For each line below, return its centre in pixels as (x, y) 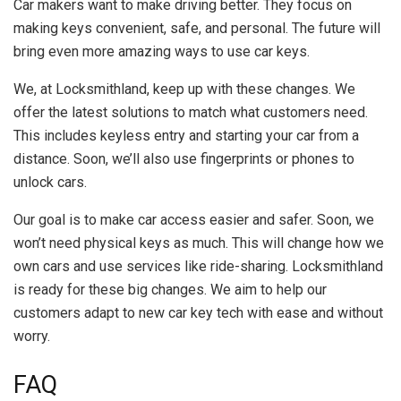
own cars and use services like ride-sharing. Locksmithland (198, 267)
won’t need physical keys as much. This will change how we (199, 243)
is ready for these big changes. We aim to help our (170, 290)
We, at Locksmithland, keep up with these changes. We (184, 90)
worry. (32, 337)
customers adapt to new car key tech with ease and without (198, 313)
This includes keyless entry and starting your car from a (186, 136)
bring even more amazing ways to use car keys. (162, 52)
